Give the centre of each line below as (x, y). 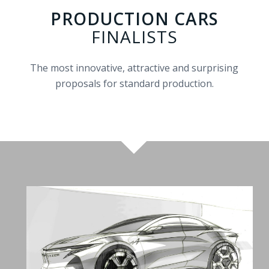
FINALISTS (134, 37)
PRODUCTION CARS (134, 19)
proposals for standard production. (134, 83)
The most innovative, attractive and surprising (134, 68)
